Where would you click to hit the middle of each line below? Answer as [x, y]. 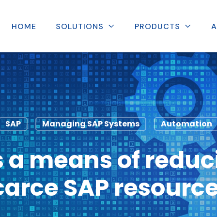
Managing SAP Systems [91, 124]
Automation [186, 124]
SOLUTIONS [80, 26]
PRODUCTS [157, 26]
